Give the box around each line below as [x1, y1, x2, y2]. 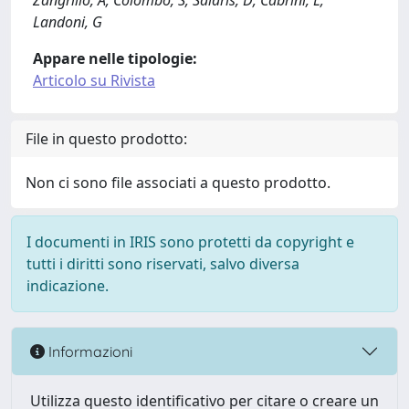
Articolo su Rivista [33, 70, 155, 90]
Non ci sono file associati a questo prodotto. [26, 173, 330, 193]
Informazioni [45, 341, 132, 361]
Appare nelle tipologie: [33, 48, 197, 68]
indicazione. [26, 276, 109, 296]
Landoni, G [33, 12, 102, 32]
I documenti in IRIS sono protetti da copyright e [26, 232, 354, 252]
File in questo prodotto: [26, 129, 187, 149]
